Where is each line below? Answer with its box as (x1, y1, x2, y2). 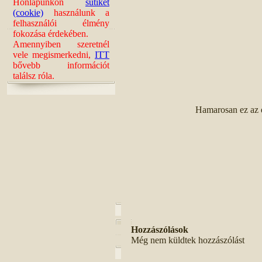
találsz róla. (13, 71, 54, 81)
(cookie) (13, 8, 43, 18)
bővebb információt (13, 60, 109, 70)
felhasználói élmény (13, 18, 109, 28)
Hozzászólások (131, 225, 188, 235)
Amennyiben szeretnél (13, 39, 109, 49)
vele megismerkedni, (13, 50, 95, 60)
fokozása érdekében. (13, 29, 88, 39)
